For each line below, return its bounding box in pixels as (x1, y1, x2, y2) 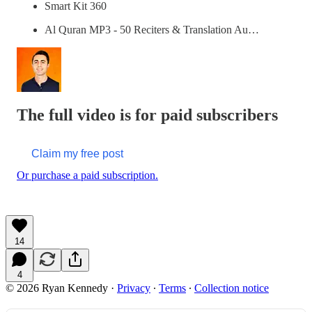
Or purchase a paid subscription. (17, 169, 158, 182)
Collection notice (194, 282, 269, 295)
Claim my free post (31, 148, 123, 160)
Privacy (117, 282, 150, 295)
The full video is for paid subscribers (17, 106, 278, 125)
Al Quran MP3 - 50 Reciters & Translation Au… (45, 24, 259, 36)
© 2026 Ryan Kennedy (6, 282, 108, 295)
